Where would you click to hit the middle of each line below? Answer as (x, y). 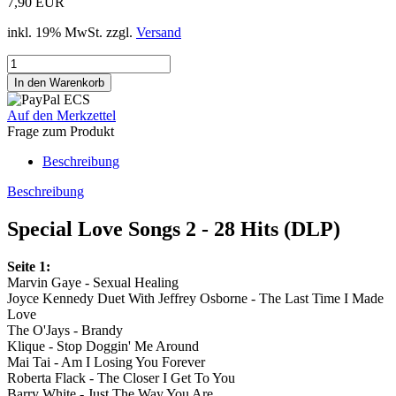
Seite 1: (29, 267)
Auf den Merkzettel (61, 116)
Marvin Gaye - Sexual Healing (93, 283)
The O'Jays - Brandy (65, 331)
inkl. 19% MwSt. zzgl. (72, 33)
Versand (159, 33)
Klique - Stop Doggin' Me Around (103, 346)
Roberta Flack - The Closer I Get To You (121, 378)
